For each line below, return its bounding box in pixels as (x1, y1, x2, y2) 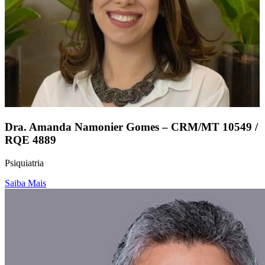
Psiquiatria (5, 157, 44, 168)
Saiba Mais (5, 177, 46, 188)
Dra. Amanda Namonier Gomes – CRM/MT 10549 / (5, 120, 258, 133)
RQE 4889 (5, 133, 56, 146)
